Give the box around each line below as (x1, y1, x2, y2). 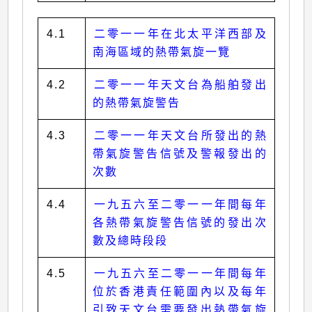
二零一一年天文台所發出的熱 (93, 130, 267, 142)
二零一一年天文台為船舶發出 (93, 79, 267, 91)
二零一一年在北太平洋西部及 (93, 28, 267, 40)
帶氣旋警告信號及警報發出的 (92, 148, 267, 160)
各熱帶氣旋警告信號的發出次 (92, 217, 267, 229)
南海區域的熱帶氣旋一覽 (92, 46, 231, 58)
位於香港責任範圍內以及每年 (92, 286, 267, 298)
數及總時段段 (92, 235, 168, 247)
